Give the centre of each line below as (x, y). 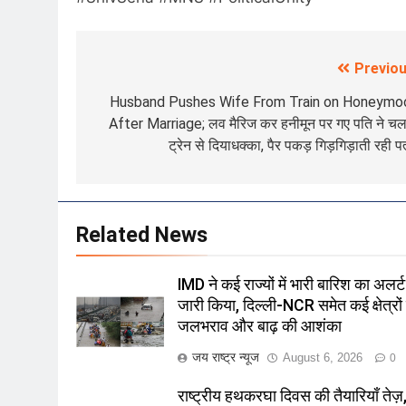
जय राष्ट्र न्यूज (226, 358)
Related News (142, 235)
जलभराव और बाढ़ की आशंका (260, 327)
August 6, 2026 (323, 358)
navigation (145, 106)
